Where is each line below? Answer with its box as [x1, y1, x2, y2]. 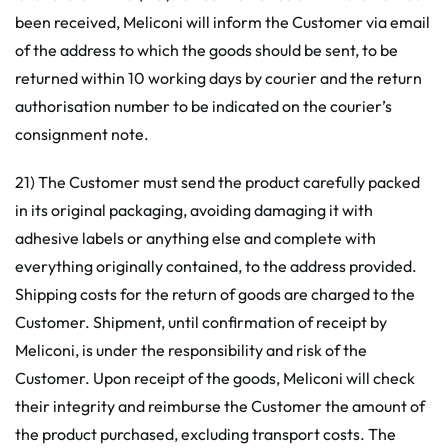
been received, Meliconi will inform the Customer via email [15, 12, 430, 32]
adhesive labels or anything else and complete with [15, 228, 376, 248]
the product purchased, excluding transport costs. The [15, 424, 396, 444]
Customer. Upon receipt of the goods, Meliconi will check [15, 368, 415, 388]
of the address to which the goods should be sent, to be [15, 40, 398, 60]
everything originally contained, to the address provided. [15, 256, 417, 276]
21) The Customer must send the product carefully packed [15, 172, 420, 192]
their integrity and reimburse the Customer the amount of [15, 396, 425, 416]
